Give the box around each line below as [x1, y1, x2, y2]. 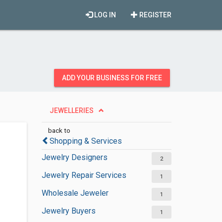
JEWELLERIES [49, 107, 94, 114]
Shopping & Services [49, 136, 122, 146]
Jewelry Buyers [41, 206, 96, 216]
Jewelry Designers [41, 153, 108, 162]
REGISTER [138, 11, 171, 19]
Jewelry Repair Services [41, 170, 126, 180]
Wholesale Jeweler [41, 188, 109, 198]
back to [48, 126, 70, 134]
